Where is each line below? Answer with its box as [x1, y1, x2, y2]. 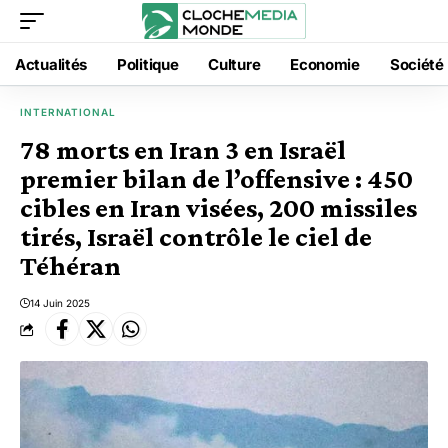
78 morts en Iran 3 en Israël [20, 134, 346, 165]
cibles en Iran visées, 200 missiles [20, 192, 417, 223]
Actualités [15, 54, 87, 74]
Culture [208, 54, 261, 74]
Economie [290, 54, 360, 74]
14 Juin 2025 [30, 297, 90, 309]
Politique [117, 54, 179, 74]
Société [389, 54, 444, 74]
